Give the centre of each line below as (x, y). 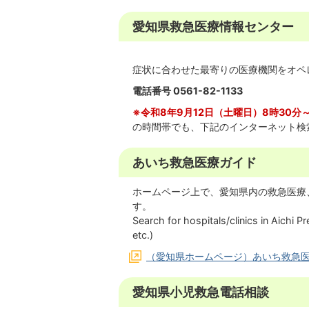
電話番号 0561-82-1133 (188, 91)
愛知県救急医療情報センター (213, 27)
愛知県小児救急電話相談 (201, 292)
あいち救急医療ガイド (195, 162)
